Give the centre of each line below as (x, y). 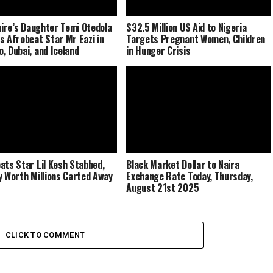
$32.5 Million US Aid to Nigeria (186, 27)
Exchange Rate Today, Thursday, (190, 176)
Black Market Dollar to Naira (183, 164)
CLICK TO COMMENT (45, 235)
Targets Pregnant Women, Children (196, 39)
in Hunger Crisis (158, 50)
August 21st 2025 (163, 187)
